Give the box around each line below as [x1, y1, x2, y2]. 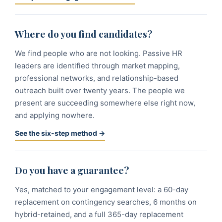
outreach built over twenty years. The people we [15, 86, 185, 95]
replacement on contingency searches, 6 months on [15, 197, 197, 207]
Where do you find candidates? [15, 27, 152, 40]
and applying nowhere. [15, 111, 95, 120]
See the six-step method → [15, 129, 105, 137]
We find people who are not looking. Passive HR [15, 49, 182, 58]
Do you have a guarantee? [15, 164, 129, 176]
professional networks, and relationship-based [15, 73, 178, 83]
